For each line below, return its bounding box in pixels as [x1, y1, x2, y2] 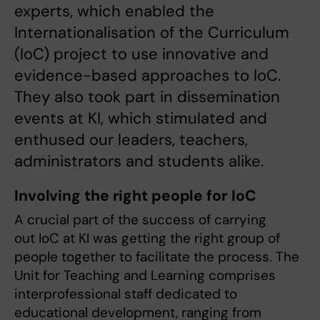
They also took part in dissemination [14, 86, 280, 108]
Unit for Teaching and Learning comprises [14, 266, 276, 285]
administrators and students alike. [14, 151, 264, 172]
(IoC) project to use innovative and [14, 44, 269, 65]
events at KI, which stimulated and [14, 108, 267, 129]
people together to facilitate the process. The [14, 248, 299, 266]
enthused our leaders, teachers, [14, 129, 248, 151]
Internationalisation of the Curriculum [14, 22, 289, 44]
